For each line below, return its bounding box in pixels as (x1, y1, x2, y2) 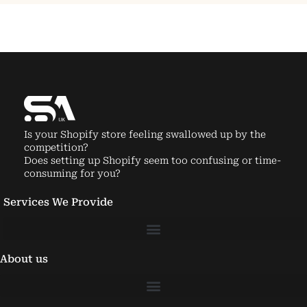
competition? (24, 142, 88, 153)
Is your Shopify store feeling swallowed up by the (24, 129, 266, 140)
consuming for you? (24, 168, 121, 180)
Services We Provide (3, 196, 113, 209)
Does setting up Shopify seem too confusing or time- (24, 155, 281, 167)
